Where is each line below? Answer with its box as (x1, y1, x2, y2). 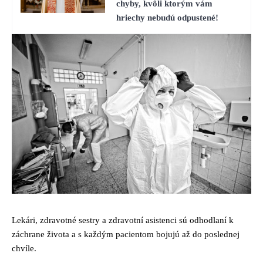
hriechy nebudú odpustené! (116, 12, 218, 22)
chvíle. (12, 244, 36, 254)
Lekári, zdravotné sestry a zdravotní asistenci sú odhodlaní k (12, 215, 234, 225)
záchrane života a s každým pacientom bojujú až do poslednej (12, 230, 240, 240)
